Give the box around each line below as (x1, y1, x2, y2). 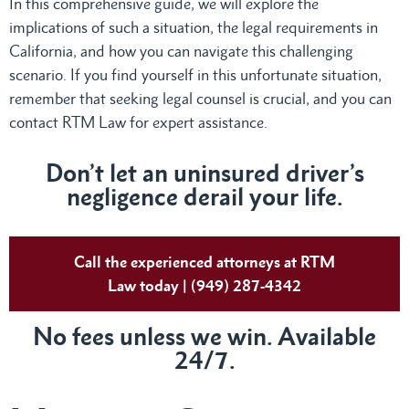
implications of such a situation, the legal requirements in (9, 17, 378, 37)
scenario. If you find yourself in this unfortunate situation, (9, 65, 382, 84)
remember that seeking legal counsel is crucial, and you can (9, 89, 392, 108)
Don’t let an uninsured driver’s (45, 158, 364, 187)
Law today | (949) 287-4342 (108, 276, 301, 295)
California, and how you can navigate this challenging (9, 41, 353, 60)
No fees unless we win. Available (33, 321, 376, 351)
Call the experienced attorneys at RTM (74, 252, 335, 271)
